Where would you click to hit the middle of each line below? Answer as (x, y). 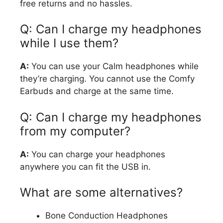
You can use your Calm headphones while (114, 66)
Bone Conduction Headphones (107, 216)
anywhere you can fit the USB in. (85, 167)
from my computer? (75, 131)
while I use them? (71, 43)
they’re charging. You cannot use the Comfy (107, 79)
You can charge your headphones (97, 154)
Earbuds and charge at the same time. (97, 91)
